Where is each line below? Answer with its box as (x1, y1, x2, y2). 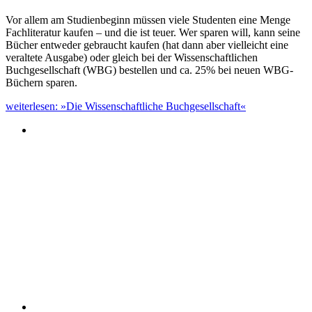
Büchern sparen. (6, 76, 77, 88)
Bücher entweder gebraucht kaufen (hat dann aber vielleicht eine (6, 38, 288, 51)
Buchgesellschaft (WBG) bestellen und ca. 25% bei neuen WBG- (6, 63, 293, 76)
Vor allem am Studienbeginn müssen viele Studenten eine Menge (6, 13, 290, 26)
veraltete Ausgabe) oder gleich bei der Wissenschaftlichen (6, 51, 258, 63)
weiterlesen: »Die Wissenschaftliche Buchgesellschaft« (6, 100, 246, 112)
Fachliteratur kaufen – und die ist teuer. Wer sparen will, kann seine (6, 26, 300, 38)
